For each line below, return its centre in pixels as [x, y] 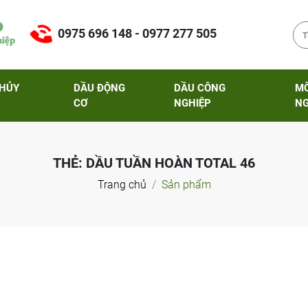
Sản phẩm [186, 185]
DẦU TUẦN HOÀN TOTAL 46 [170, 163]
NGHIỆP [193, 103]
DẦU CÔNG [200, 88]
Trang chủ [122, 185]
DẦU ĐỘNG [99, 88]
